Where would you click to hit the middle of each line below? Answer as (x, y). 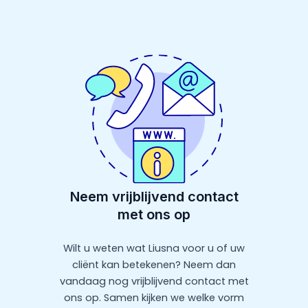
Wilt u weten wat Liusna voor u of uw (154, 249)
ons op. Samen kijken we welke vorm (154, 298)
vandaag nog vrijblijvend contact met (154, 282)
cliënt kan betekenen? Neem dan (154, 265)
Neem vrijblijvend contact (154, 197)
